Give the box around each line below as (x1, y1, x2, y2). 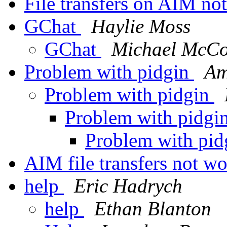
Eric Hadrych (74, 175, 182, 197)
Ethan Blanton (94, 198, 211, 220)
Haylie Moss (91, 15, 191, 37)
